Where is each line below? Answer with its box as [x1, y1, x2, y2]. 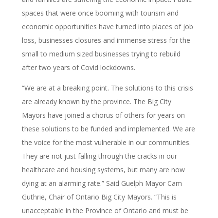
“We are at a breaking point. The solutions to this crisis [21, 83, 193, 92]
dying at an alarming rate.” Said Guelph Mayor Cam [21, 178, 182, 188]
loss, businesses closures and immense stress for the [21, 35, 190, 45]
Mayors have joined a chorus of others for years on [21, 110, 185, 120]
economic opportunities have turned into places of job [21, 21, 193, 31]
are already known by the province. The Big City [21, 96, 171, 106]
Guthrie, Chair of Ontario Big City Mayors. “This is [21, 192, 177, 201]
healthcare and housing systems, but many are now [21, 164, 185, 174]
